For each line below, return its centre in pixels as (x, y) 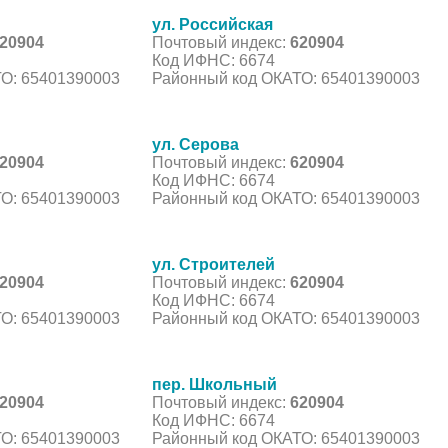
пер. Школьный (214, 384)
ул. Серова (195, 144)
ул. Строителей (213, 264)
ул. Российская (212, 24)
